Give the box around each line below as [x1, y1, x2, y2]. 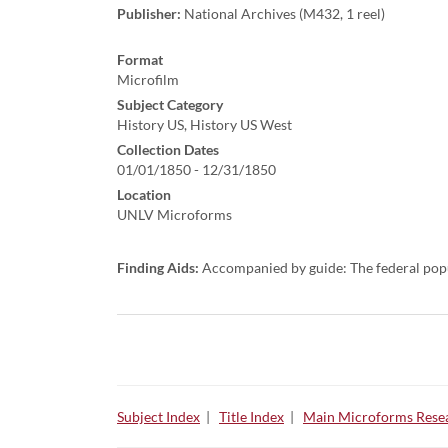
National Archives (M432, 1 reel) [181, 5, 385, 23]
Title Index [219, 408, 284, 426]
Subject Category [117, 96, 223, 114]
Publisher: [117, 5, 181, 23]
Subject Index [117, 408, 200, 426]
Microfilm [117, 71, 179, 89]
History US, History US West [117, 116, 292, 134]
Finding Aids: [117, 259, 199, 277]
